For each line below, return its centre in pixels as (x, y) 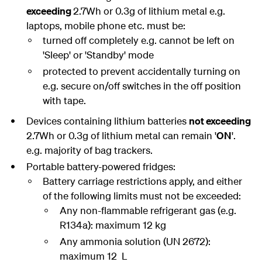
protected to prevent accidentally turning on (142, 71)
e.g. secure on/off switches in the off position (142, 86)
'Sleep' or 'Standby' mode (98, 55)
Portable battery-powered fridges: (101, 166)
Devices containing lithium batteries (107, 121)
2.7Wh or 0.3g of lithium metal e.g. (149, 11)
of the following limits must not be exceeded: (142, 196)
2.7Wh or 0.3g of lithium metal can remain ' (121, 135)
